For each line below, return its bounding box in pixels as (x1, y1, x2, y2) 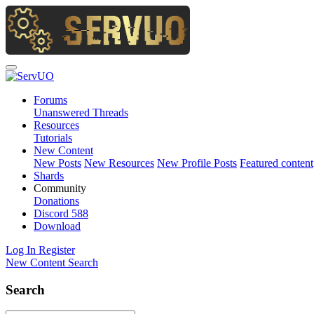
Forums (34, 94, 67, 106)
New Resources (84, 157, 154, 169)
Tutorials (34, 132, 72, 144)
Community (34, 182, 86, 194)
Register (39, 244, 75, 256)
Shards (34, 170, 64, 182)
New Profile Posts (157, 157, 237, 169)
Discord (34, 207, 71, 219)
